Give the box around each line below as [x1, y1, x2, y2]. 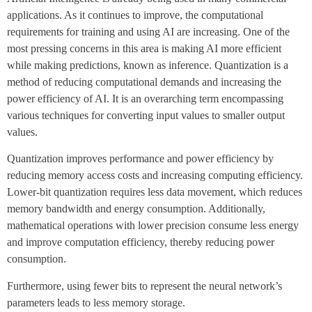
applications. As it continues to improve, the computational [7, 8, 263, 21]
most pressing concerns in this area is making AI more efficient [7, 42, 281, 54]
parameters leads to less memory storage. [7, 296, 185, 309]
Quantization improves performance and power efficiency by [7, 153, 274, 165]
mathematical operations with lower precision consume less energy [7, 219, 299, 232]
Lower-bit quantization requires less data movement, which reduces [7, 186, 302, 198]
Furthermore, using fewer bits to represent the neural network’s [7, 279, 282, 292]
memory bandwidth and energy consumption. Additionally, [7, 203, 265, 215]
